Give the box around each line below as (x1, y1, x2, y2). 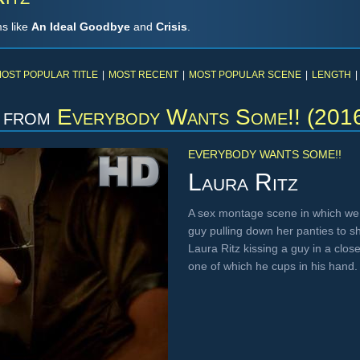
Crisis (156, 20, 187, 33)
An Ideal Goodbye (31, 20, 130, 33)
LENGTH (312, 69, 351, 80)
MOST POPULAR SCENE (189, 69, 301, 80)
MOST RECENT (108, 69, 178, 80)
